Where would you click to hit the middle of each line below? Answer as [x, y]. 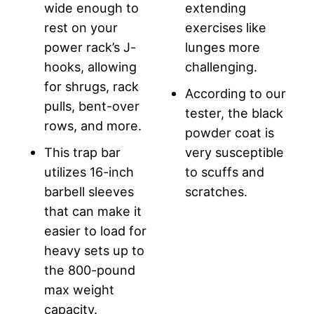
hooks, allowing [90, 66]
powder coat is [230, 132]
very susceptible [234, 152]
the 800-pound [90, 269]
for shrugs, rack [91, 86]
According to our [235, 93]
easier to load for [95, 230]
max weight [79, 289]
